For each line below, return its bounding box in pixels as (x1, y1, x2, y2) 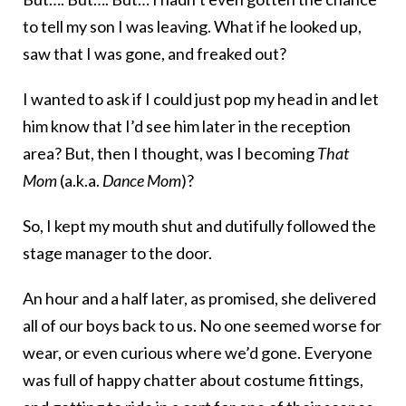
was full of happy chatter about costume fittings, (23, 370, 363, 391)
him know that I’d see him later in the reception (23, 116, 351, 137)
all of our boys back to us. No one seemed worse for (23, 315, 382, 336)
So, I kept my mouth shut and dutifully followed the (23, 216, 376, 237)
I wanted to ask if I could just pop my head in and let (23, 89, 379, 110)
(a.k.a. (57, 170, 102, 191)
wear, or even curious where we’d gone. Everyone (23, 343, 372, 363)
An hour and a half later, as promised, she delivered (23, 288, 376, 309)
